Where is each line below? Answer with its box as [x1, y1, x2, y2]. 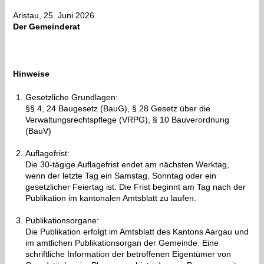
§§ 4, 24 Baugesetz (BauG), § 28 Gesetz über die [25, 104, 210, 114]
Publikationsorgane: [25, 216, 99, 226]
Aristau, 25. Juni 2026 [12, 11, 94, 21]
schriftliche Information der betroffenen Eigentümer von [25, 249, 231, 259]
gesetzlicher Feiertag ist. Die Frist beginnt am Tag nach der [25, 182, 246, 192]
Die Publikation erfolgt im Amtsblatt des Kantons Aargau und [25, 227, 249, 237]
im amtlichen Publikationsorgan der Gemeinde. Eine [25, 238, 219, 248]
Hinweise [12, 69, 52, 79]
